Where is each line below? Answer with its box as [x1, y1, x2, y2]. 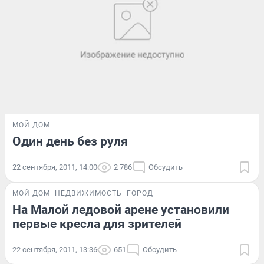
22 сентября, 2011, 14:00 [12, 163, 97, 172]
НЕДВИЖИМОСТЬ [55, 189, 122, 198]
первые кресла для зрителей [12, 217, 181, 232]
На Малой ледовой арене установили [12, 203, 229, 217]
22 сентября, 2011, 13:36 [12, 245, 97, 255]
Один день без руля [12, 134, 128, 149]
